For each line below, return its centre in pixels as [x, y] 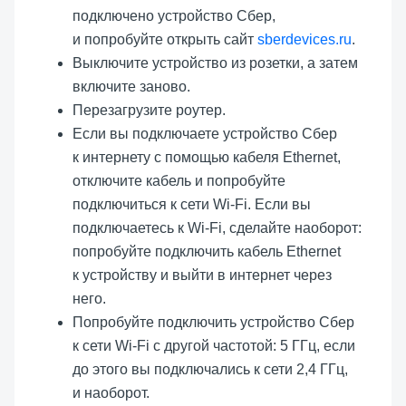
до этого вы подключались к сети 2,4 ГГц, [210, 369]
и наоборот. [111, 392]
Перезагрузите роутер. [149, 110]
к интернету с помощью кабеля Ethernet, [207, 157]
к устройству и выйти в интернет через [202, 275]
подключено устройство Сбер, [174, 15]
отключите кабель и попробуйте [179, 180]
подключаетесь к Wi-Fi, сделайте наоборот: [217, 227]
